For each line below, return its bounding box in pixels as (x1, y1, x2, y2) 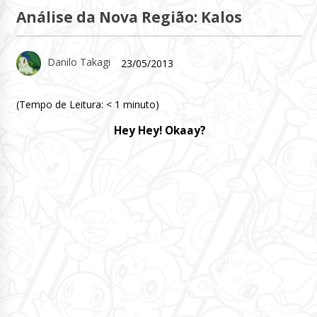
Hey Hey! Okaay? (114, 123, 206, 139)
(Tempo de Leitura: (16, 98, 106, 111)
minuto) (122, 98, 159, 111)
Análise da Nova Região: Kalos (16, 7, 242, 27)
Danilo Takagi (47, 55, 110, 69)
